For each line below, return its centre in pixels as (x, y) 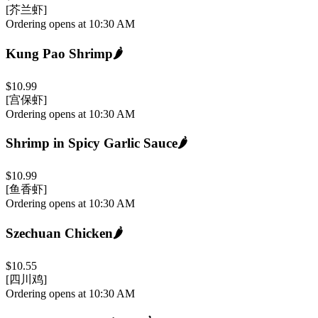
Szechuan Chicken (59, 233)
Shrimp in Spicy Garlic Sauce (92, 143)
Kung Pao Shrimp (59, 53)
